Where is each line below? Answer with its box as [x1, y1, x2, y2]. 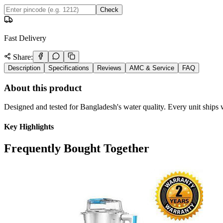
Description [8, 64, 40, 72]
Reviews [97, 64, 121, 72]
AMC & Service [129, 64, 174, 72]
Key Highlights [4, 122, 54, 131]
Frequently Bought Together [4, 141, 149, 155]
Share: [11, 52, 33, 61]
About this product [4, 82, 82, 93]
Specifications [48, 64, 89, 72]
